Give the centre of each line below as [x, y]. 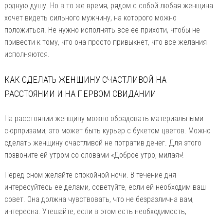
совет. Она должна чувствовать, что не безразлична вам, [99, 200]
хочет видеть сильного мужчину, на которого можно [90, 18]
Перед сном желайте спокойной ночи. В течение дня [90, 175]
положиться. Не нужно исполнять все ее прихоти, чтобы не [102, 30]
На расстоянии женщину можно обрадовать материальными [104, 119]
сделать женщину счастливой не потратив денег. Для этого [103, 143]
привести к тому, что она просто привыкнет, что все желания [105, 42]
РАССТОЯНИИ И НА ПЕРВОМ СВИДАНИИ [80, 93]
